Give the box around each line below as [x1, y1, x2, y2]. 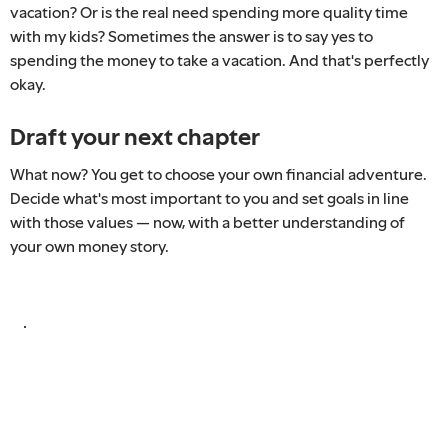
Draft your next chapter [10, 122, 260, 150]
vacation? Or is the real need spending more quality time [10, 2, 408, 21]
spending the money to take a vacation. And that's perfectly [10, 50, 429, 69]
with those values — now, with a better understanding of [10, 212, 405, 231]
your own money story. [10, 236, 169, 255]
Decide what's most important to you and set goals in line [10, 188, 409, 207]
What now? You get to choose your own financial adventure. [10, 164, 427, 183]
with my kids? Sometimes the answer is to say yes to [10, 26, 373, 45]
